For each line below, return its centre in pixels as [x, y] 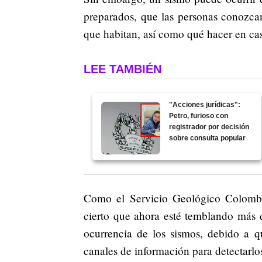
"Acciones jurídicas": [205, 104]
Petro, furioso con [199, 116]
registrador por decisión [209, 127]
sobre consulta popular [208, 138]
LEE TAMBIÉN [123, 69]
